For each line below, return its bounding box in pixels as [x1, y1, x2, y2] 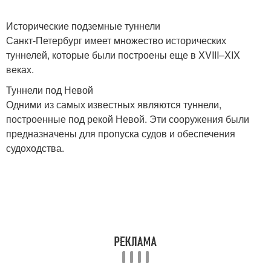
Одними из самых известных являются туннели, [6, 97, 221, 111]
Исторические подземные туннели [6, 19, 160, 33]
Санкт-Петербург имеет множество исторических [6, 33, 226, 47]
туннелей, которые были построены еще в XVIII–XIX [6, 48, 240, 62]
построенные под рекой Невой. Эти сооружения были [6, 112, 249, 126]
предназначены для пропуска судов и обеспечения [6, 126, 235, 140]
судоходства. [6, 141, 64, 155]
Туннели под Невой [6, 83, 93, 97]
